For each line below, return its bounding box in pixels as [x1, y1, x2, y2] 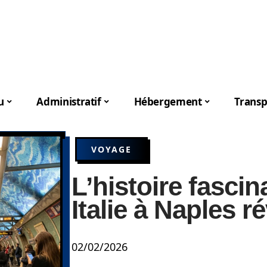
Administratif [36, 94, 101, 108]
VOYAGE [91, 144, 132, 155]
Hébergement [133, 94, 202, 108]
